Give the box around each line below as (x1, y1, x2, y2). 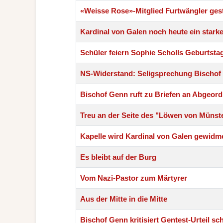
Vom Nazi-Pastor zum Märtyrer (80, 173, 187, 182)
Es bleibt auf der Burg (80, 152, 156, 161)
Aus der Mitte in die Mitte (80, 194, 167, 203)
